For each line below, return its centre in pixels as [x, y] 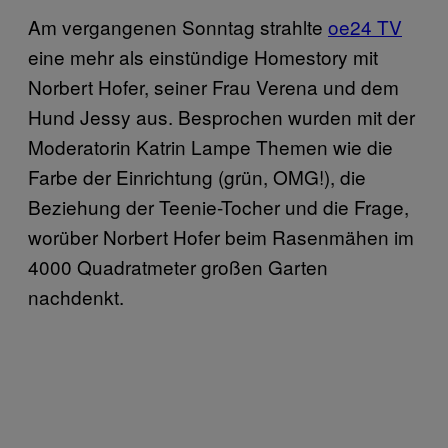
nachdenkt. [76, 296]
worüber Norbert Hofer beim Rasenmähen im [221, 236]
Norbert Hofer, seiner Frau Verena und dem [213, 86]
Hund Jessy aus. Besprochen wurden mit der [221, 116]
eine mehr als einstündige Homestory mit [203, 56]
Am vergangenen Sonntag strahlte [178, 26]
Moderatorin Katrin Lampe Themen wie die [210, 146]
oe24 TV [365, 26]
